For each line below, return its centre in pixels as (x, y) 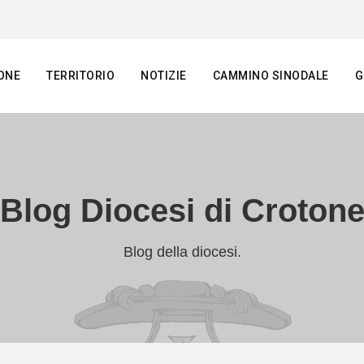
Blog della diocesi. (182, 252)
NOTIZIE (164, 76)
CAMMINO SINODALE (271, 76)
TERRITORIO (80, 76)
